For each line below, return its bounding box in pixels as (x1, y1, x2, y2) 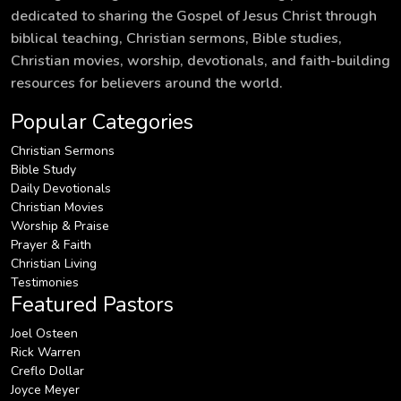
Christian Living (11, 254, 97, 272)
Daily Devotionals (11, 179, 111, 197)
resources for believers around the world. (11, 73, 283, 93)
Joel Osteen (11, 324, 78, 342)
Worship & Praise (11, 217, 109, 235)
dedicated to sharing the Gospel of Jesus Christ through (11, 5, 377, 26)
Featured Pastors (11, 289, 174, 319)
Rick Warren (11, 343, 81, 361)
